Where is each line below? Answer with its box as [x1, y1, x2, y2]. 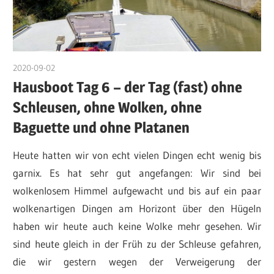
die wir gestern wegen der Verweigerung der [13, 254, 261, 268]
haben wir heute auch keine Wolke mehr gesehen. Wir [13, 219, 261, 232]
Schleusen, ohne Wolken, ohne [13, 98, 202, 117]
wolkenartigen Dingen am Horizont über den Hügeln [13, 201, 261, 215]
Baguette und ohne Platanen [13, 119, 190, 137]
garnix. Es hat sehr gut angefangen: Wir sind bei [13, 166, 261, 179]
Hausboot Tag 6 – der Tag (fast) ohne [13, 78, 243, 97]
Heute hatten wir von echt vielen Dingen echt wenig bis [13, 148, 261, 161]
